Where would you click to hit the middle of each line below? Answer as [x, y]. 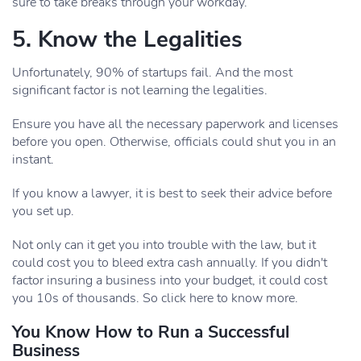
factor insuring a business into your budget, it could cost [170, 280]
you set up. [43, 211]
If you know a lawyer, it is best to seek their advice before [172, 193]
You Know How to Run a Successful [151, 332]
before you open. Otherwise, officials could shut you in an [174, 142]
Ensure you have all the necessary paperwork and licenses [175, 124]
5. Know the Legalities [127, 39]
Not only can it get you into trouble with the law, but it [164, 245]
